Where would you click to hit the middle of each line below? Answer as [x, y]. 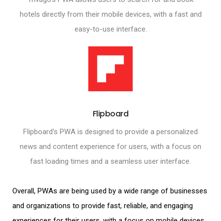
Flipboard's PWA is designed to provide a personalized [110, 132]
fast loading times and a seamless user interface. [110, 162]
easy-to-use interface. [110, 29]
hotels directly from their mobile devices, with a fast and [110, 15]
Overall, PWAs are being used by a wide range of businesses [110, 191]
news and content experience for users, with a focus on [110, 147]
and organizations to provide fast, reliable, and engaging [103, 206]
